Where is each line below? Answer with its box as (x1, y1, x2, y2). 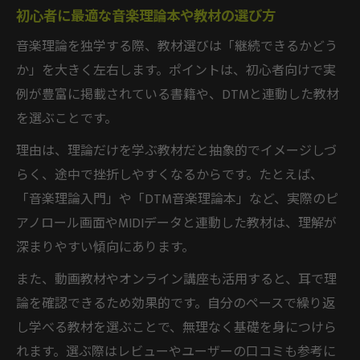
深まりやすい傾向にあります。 (16, 236, 194, 259)
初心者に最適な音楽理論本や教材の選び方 (16, 4, 276, 28)
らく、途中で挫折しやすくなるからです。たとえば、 (16, 164, 323, 186)
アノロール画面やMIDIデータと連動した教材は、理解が (16, 212, 337, 235)
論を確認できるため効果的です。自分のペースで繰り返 (16, 292, 335, 315)
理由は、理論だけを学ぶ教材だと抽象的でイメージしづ (16, 140, 337, 162)
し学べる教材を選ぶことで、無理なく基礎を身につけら (16, 317, 337, 339)
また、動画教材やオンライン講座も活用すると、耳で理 (16, 268, 337, 291)
